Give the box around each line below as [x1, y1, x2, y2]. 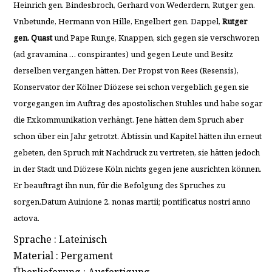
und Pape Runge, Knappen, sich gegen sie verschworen [52, 32, 259, 43]
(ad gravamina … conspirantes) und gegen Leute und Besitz [13, 48, 233, 59]
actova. [13, 212, 39, 223]
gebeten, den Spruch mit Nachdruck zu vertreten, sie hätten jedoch [13, 146, 260, 158]
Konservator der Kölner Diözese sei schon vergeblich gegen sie [13, 81, 249, 92]
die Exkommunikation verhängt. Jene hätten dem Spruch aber [13, 114, 243, 125]
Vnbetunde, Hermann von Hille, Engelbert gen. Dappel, [13, 15, 222, 27]
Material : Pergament [13, 249, 113, 263]
